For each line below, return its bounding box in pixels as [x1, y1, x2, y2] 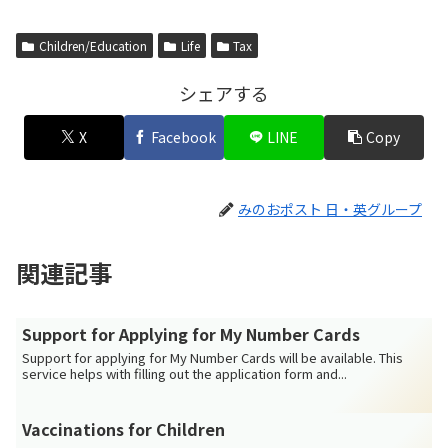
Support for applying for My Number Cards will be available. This [22, 348, 404, 368]
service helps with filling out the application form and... [22, 364, 348, 384]
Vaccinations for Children [22, 417, 226, 442]
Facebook [150, 126, 216, 147]
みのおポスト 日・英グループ [238, 198, 422, 219]
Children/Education [38, 37, 147, 55]
